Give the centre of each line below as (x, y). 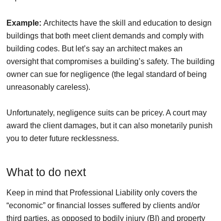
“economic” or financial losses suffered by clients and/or (103, 205)
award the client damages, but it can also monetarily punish (110, 125)
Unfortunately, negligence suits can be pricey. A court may (107, 112)
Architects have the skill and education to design (127, 23)
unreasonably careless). (48, 87)
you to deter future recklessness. (63, 138)
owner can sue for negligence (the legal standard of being (107, 74)
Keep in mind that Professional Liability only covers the (102, 192)
